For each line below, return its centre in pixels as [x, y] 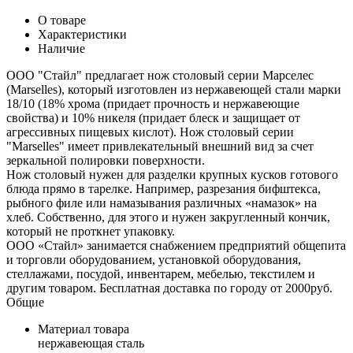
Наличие [61, 48]
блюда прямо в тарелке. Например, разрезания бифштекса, [163, 188]
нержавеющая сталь [91, 343]
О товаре [62, 20]
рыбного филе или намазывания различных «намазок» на [162, 203]
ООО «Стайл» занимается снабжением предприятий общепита [176, 245]
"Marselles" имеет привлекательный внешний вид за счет [160, 146]
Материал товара [84, 329]
